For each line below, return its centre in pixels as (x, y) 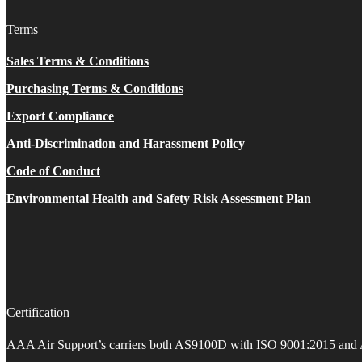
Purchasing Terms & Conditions (95, 88)
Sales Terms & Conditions (78, 61)
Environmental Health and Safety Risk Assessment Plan (159, 198)
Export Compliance (60, 116)
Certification (38, 313)
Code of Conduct (53, 171)
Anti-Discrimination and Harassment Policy (126, 143)
